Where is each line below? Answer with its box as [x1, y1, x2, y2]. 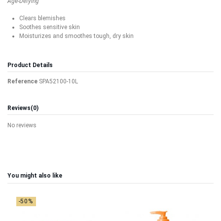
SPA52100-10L [39, 77, 78, 85]
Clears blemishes [19, 15, 66, 22]
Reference [7, 77, 37, 85]
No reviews [7, 122, 37, 129]
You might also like [7, 172, 62, 180]
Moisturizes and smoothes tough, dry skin [19, 33, 134, 40]
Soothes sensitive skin [19, 24, 80, 31]
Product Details [7, 62, 53, 69]
